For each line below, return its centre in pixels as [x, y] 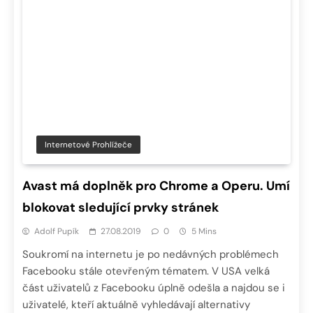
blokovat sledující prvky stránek [121, 208]
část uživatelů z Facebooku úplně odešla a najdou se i [154, 288]
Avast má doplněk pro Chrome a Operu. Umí [156, 186]
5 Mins [204, 232]
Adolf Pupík [57, 232]
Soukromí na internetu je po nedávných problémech [151, 255]
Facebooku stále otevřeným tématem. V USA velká [146, 271]
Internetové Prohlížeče [88, 145]
